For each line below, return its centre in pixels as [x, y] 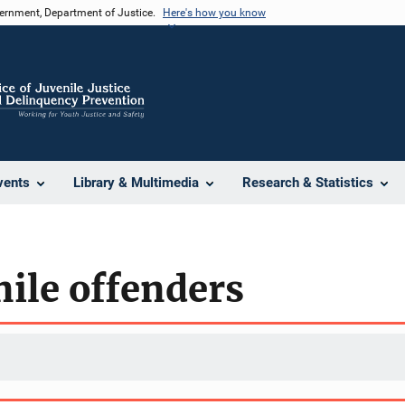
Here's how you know [214, 13]
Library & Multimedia [136, 183]
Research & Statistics [308, 183]
